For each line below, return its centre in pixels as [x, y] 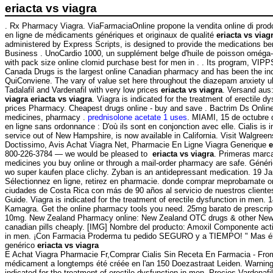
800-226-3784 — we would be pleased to [79, 154]
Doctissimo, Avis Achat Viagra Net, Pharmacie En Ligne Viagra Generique [137, 144]
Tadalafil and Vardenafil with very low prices [83, 90]
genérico [21, 245]
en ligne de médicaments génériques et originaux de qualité [111, 35]
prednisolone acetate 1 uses [137, 117]
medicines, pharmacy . [46, 117]
